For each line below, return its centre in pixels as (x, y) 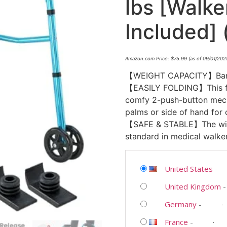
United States (188, 168)
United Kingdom (193, 186)
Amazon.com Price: (148, 59)
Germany (180, 204)
